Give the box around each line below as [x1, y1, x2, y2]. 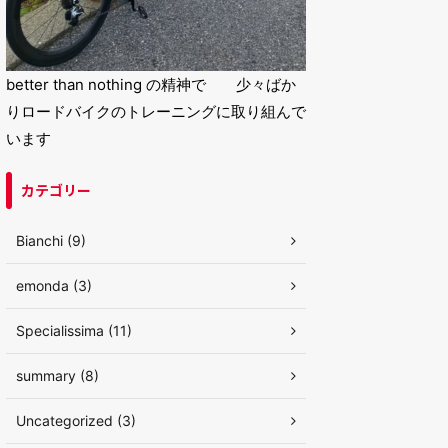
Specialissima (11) [16, 322, 132, 339]
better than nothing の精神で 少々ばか [6, 75, 296, 94]
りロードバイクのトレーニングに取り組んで [6, 102, 306, 121]
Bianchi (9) [16, 232, 86, 249]
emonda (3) [16, 277, 92, 294]
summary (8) [16, 367, 99, 384]
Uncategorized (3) [16, 412, 136, 429]
